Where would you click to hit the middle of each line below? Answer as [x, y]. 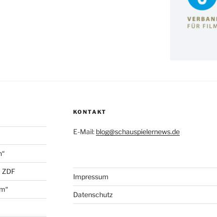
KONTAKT [90, 112]
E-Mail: [84, 131]
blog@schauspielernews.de [138, 131]
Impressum [91, 176]
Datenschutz [93, 194]
